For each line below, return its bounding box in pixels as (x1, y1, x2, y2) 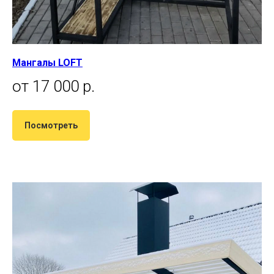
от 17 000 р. (12, 77, 95, 96)
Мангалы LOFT (12, 57, 83, 69)
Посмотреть (24, 120, 78, 130)
